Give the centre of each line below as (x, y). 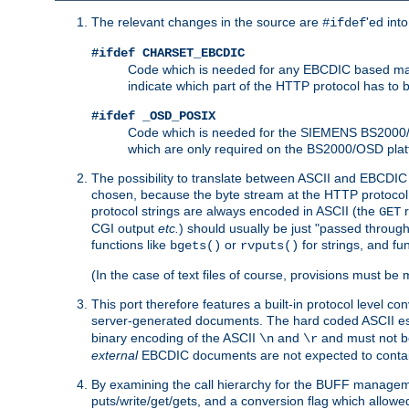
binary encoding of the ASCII (175, 337)
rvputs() (269, 245)
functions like (131, 244)
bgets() (195, 245)
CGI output (125, 228)
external (115, 355)
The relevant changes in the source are (207, 21)
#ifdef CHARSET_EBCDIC (168, 52)
